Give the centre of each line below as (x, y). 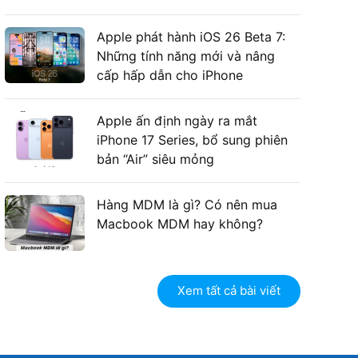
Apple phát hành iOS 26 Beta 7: (191, 37)
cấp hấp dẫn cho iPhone (170, 76)
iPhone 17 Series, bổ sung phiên (192, 140)
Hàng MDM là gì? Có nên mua (187, 205)
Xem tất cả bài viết (229, 291)
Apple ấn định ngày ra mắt (177, 121)
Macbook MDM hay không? (180, 224)
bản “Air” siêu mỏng (155, 159)
